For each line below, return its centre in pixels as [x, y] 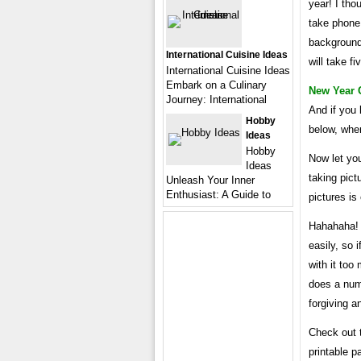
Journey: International [216, 100]
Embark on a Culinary [216, 85]
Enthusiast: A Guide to [218, 195]
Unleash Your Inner [210, 180]
